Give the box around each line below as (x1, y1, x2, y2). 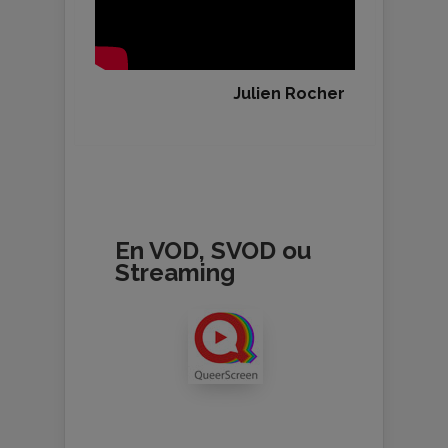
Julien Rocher (233, 84, 345, 104)
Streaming (115, 258, 235, 288)
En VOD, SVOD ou (115, 236, 311, 266)
